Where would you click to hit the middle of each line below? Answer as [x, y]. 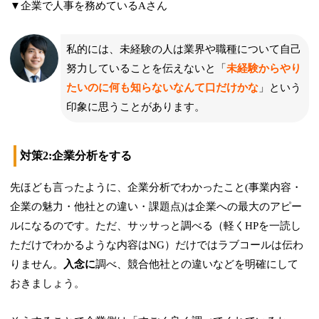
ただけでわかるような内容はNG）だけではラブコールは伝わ [157, 245]
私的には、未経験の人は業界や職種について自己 [184, 49]
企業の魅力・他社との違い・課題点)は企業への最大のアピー [156, 206]
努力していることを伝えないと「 [147, 68]
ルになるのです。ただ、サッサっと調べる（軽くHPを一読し [156, 225]
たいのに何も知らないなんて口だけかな [163, 87]
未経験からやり [264, 68]
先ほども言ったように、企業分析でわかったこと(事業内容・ [156, 187]
